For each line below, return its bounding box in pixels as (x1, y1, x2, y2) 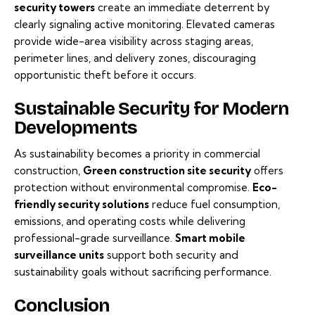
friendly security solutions (14, 198, 149, 212)
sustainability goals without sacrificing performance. (14, 265, 271, 279)
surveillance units (14, 248, 104, 262)
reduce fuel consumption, (149, 198, 280, 212)
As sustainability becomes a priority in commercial (14, 147, 260, 161)
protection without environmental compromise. (14, 181, 252, 195)
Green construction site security (83, 164, 251, 178)
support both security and (104, 248, 238, 262)
